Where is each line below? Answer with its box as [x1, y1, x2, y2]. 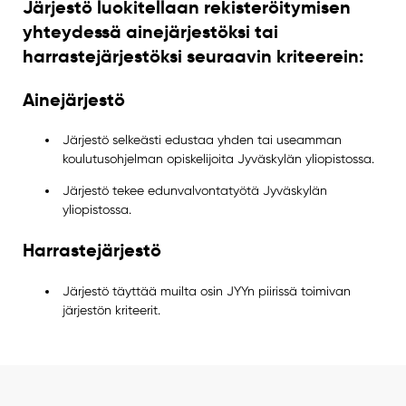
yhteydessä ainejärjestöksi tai [22, 19, 278, 43]
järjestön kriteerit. [63, 302, 161, 317]
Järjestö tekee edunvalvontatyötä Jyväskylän [63, 183, 328, 198]
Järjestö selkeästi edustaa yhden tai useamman [63, 132, 343, 148]
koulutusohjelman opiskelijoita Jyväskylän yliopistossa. [63, 151, 375, 167]
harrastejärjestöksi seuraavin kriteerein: [22, 43, 363, 68]
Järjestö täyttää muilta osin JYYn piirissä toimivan [63, 283, 352, 298]
